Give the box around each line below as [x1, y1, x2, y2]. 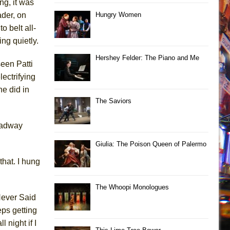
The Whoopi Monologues [95, 183, 169, 191]
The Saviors [95, 97, 131, 105]
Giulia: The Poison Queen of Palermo [95, 140, 206, 148]
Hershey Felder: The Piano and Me [95, 53, 199, 62]
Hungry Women [95, 10, 141, 18]
